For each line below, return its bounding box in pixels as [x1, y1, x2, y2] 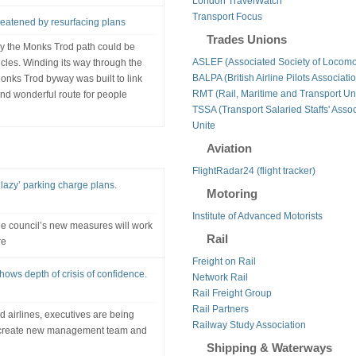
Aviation [206, 141, 252, 155]
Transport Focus [192, 10, 262, 22]
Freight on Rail [192, 255, 256, 267]
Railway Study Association [192, 319, 306, 331]
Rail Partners [192, 303, 249, 315]
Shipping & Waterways [206, 340, 332, 354]
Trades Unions [206, 32, 287, 46]
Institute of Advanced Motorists [192, 210, 323, 222]
